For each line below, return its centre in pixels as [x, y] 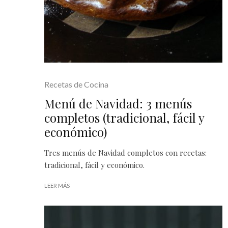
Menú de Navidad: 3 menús [118, 103]
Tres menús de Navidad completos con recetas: [125, 153]
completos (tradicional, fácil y [124, 118]
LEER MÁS [57, 186]
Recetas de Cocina [76, 84]
